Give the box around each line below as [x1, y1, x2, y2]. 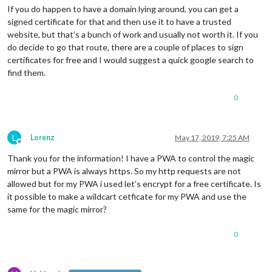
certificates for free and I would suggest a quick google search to [7, 55, 254, 66]
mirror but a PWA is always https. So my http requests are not [7, 166, 241, 177]
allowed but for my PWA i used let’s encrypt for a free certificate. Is [7, 178, 261, 189]
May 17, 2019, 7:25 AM [175, 133, 250, 143]
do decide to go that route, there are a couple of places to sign [7, 42, 243, 53]
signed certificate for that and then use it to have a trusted [7, 16, 231, 27]
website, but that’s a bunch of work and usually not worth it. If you [7, 29, 258, 40]
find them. [7, 67, 46, 78]
